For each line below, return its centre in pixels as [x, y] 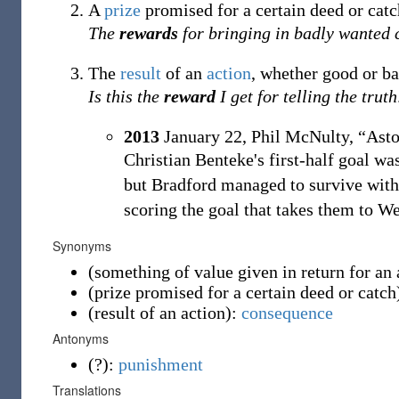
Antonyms [81, 338]
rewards [149, 33]
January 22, [203, 136]
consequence [287, 313]
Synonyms [82, 246]
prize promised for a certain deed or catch [245, 292]
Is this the [126, 96]
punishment [161, 364]
